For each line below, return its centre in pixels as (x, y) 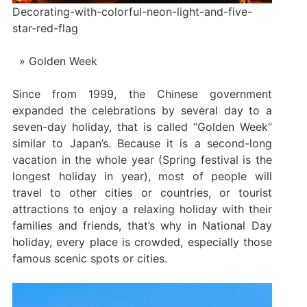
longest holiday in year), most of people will (142, 176)
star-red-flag (45, 28)
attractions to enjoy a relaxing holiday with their (142, 209)
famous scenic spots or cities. (89, 258)
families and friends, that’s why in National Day (142, 225)
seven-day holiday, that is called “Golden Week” (142, 126)
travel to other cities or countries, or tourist (142, 192)
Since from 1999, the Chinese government (142, 94)
